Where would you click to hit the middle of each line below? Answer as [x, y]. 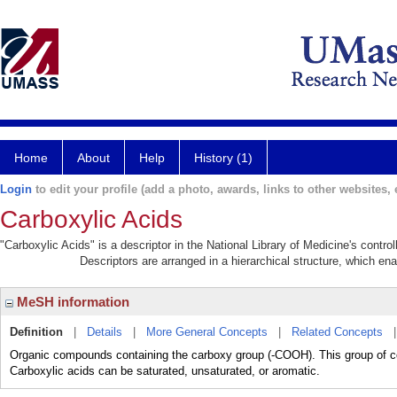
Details [105, 332]
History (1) [223, 158]
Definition [36, 332]
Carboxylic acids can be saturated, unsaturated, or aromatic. [165, 371]
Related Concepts [337, 332]
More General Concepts [207, 332]
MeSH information [71, 302]
